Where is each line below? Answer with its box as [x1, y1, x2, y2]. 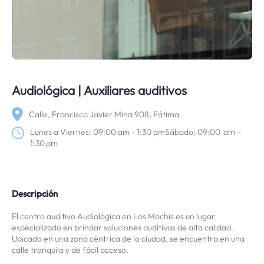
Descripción [12, 188, 58, 200]
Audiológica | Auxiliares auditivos [12, 82, 187, 98]
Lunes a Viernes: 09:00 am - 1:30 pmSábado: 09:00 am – [30, 127, 242, 138]
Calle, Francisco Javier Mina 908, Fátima [29, 108, 179, 120]
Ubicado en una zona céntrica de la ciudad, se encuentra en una [12, 233, 245, 245]
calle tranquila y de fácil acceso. [12, 245, 128, 256]
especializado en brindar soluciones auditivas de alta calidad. [12, 222, 233, 233]
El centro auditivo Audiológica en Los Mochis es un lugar [12, 211, 215, 222]
